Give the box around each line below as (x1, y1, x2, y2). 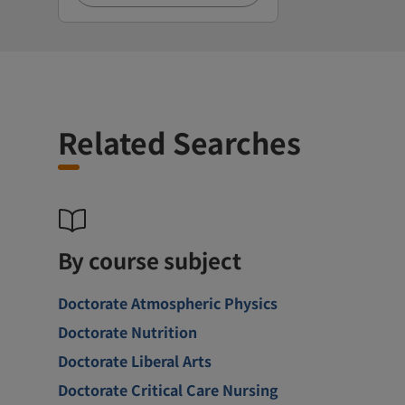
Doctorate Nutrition (58, 320, 197, 343)
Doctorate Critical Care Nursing (58, 378, 278, 400)
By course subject (58, 243, 241, 276)
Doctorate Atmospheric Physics (58, 291, 278, 314)
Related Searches (58, 120, 301, 163)
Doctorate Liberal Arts (58, 349, 212, 372)
